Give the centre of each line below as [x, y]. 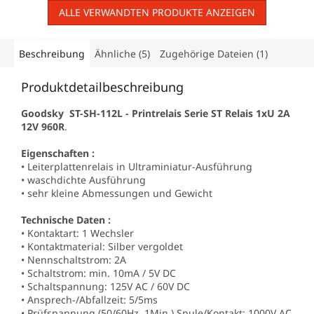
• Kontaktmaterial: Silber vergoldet [102, 246]
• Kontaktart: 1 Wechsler [77, 233]
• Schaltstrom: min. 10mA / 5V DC [98, 273]
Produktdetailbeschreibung [102, 87]
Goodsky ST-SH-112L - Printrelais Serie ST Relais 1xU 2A [156, 113]
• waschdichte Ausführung [83, 179]
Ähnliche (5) [122, 53]
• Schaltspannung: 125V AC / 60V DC [105, 286]
